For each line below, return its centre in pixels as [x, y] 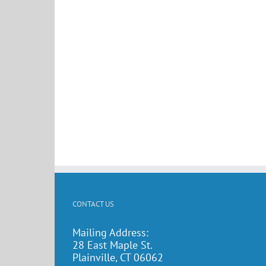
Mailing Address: [110, 232]
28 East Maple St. [113, 245]
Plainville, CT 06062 [118, 257]
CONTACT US [93, 204]
